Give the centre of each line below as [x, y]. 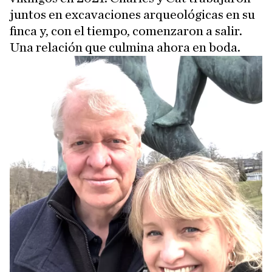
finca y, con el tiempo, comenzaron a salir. [126, 31]
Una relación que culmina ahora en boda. [125, 48]
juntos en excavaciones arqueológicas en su [132, 15]
